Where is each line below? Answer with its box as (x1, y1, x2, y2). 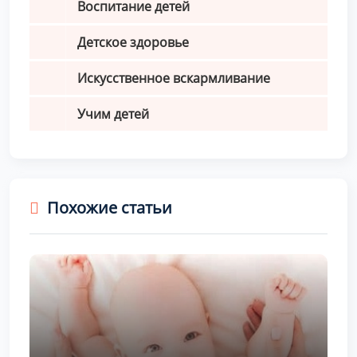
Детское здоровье (77, 33, 189, 52)
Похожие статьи (47, 197, 172, 219)
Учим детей (77, 105, 149, 124)
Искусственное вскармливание (77, 69, 270, 88)
